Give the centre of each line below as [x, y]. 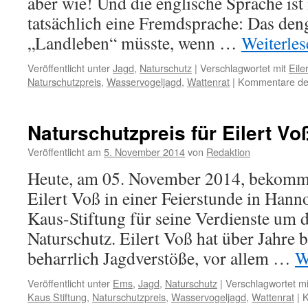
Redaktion [228, 152]
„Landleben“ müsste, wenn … [134, 43]
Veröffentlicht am [64, 152]
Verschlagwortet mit [243, 68]
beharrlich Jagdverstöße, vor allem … [161, 258]
